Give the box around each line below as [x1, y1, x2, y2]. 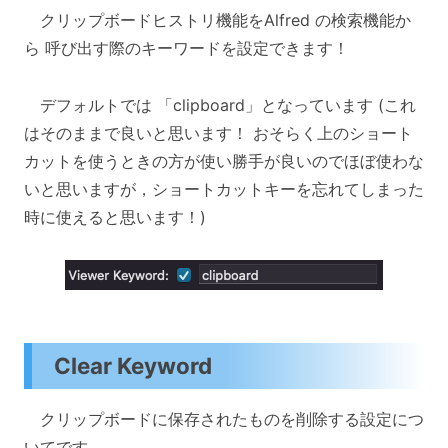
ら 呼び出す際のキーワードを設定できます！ [24, 37, 349, 58]
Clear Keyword [54, 352, 213, 380]
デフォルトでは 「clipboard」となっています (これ [24, 94, 416, 115]
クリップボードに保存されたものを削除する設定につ [24, 409, 424, 430]
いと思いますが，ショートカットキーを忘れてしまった [24, 178, 424, 199]
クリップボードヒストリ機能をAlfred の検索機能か [24, 9, 411, 30]
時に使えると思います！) [24, 206, 206, 227]
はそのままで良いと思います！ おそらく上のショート [24, 122, 413, 143]
